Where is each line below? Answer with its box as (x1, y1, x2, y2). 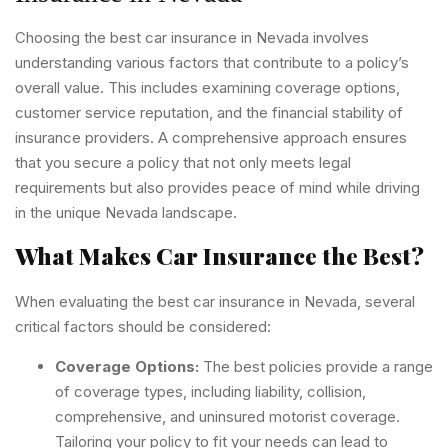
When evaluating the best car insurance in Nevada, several (15, 292, 415, 312)
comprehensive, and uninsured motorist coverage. (55, 406, 400, 426)
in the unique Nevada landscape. (15, 202, 237, 222)
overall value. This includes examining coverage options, (15, 77, 400, 97)
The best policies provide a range (199, 356, 433, 376)
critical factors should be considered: (15, 317, 271, 337)
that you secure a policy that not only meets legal (15, 152, 351, 172)
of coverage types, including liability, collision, (55, 381, 366, 401)
